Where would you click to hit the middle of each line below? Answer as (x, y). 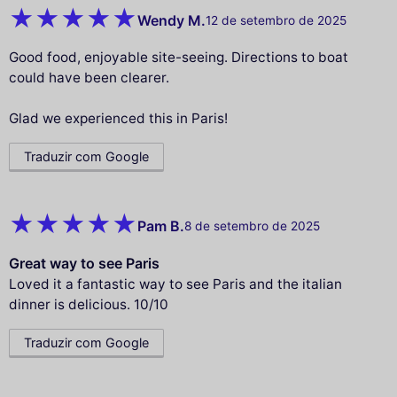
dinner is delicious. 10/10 (89, 305)
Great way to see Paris (84, 264)
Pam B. (161, 226)
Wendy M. (171, 20)
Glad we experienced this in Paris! (118, 119)
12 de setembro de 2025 (276, 20)
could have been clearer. (89, 78)
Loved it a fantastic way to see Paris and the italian (175, 284)
